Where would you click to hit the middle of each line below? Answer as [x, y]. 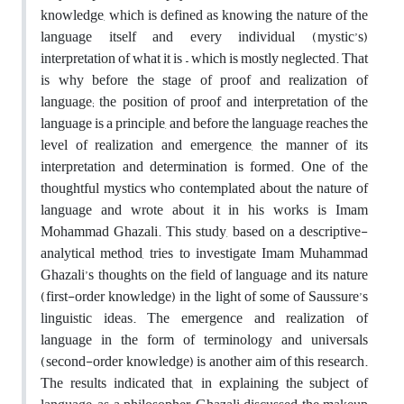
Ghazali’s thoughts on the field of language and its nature [204, 275]
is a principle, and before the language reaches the [231, 123]
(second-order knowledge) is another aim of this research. [204, 361]
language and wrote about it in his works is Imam [204, 210]
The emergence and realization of [258, 318]
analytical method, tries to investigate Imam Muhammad [204, 253]
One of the [335, 166]
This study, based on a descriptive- [267, 231]
